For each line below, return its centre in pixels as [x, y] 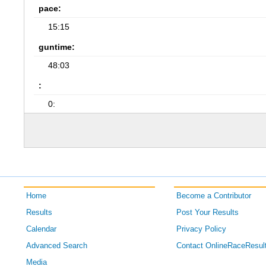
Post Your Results [207, 213]
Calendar [42, 229]
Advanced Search [57, 246]
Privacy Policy [201, 229]
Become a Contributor [213, 196]
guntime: [57, 47]
